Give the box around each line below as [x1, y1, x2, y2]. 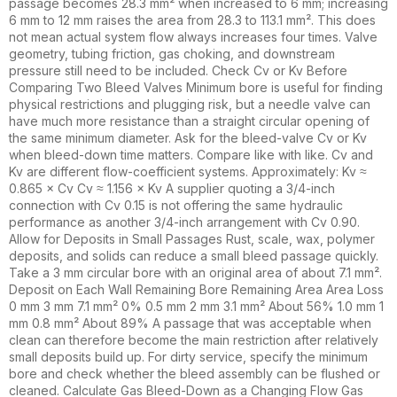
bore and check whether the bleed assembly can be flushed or [9, 365, 380, 381]
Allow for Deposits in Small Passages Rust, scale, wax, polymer [9, 230, 375, 246]
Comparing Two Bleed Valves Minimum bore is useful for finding [9, 79, 383, 95]
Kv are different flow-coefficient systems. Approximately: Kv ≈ [9, 163, 367, 179]
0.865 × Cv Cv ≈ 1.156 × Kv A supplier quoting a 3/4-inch [9, 180, 335, 196]
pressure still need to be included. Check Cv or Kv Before [9, 62, 347, 78]
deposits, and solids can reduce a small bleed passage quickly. [9, 247, 378, 263]
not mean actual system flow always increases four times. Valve [9, 28, 378, 44]
